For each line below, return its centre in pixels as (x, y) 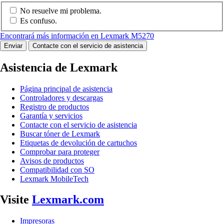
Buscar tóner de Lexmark (60, 133)
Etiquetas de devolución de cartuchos (78, 142)
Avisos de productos (52, 160)
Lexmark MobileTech (54, 178)
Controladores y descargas (61, 97)
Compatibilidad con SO (57, 169)
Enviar (13, 45)
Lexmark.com (68, 200)
